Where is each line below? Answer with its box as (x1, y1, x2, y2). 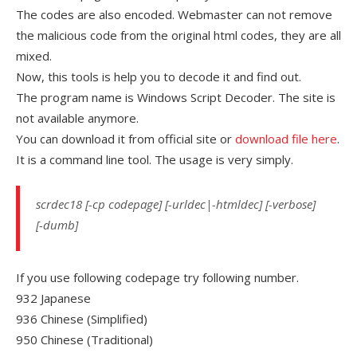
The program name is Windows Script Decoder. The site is (16, 89, 335, 105)
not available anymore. (16, 110, 139, 126)
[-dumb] (36, 217, 78, 233)
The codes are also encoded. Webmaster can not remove (16, 6, 332, 22)
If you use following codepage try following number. (16, 269, 299, 285)
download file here (235, 131, 337, 147)
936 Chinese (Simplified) (16, 311, 147, 327)
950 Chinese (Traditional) (16, 331, 153, 347)
